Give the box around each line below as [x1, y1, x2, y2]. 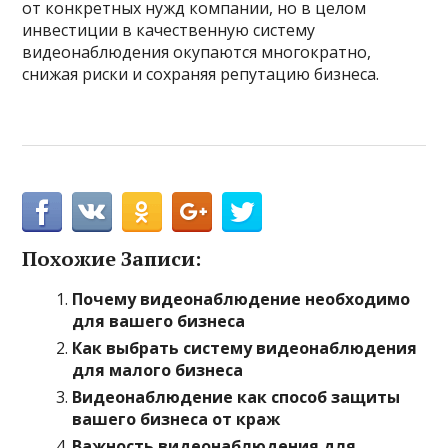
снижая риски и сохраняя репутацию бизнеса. [22, 63, 380, 85]
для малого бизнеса [72, 359, 244, 381]
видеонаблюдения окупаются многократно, [22, 41, 372, 63]
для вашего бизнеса [72, 310, 246, 332]
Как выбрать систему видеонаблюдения [72, 337, 418, 359]
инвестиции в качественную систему [22, 19, 316, 41]
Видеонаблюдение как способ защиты [72, 386, 401, 408]
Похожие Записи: [22, 245, 202, 272]
